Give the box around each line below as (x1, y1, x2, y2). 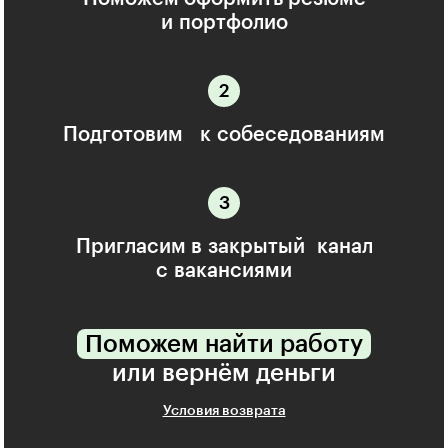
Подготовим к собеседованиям (63, 125, 385, 146)
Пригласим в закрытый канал (75, 237, 373, 258)
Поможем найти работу (85, 332, 363, 357)
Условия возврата (162, 404, 286, 419)
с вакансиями (156, 261, 292, 282)
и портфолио (160, 13, 288, 34)
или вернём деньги (112, 361, 336, 386)
